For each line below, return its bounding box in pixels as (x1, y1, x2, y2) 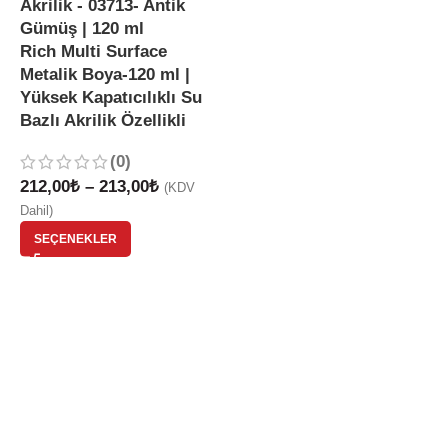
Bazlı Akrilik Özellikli (20, 111, 186, 130)
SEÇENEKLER (34, 232, 117, 246)
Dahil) (20, 203, 53, 218)
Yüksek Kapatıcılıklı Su (20, 88, 202, 107)
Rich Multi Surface (20, 42, 167, 61)
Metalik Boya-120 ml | (20, 65, 190, 84)
